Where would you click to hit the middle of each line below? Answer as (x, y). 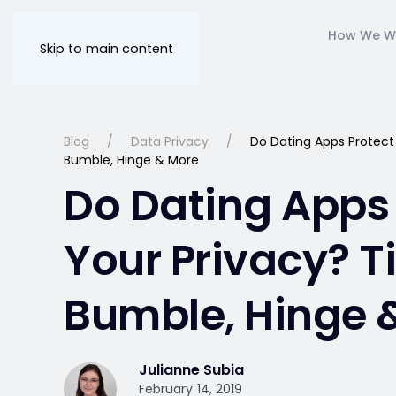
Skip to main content (107, 49)
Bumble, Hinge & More (131, 160)
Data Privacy (170, 141)
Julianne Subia (192, 370)
